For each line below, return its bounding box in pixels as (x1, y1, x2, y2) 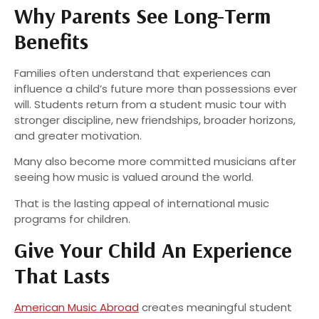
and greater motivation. (14, 128, 142, 144)
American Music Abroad (14, 300, 139, 315)
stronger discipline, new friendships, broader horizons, (14, 113, 296, 128)
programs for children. (14, 211, 130, 226)
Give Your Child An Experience (14, 236, 292, 264)
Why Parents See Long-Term (14, 2, 271, 30)
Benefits (14, 28, 88, 56)
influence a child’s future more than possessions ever (14, 81, 297, 97)
